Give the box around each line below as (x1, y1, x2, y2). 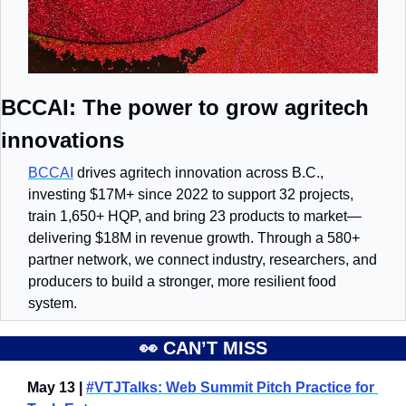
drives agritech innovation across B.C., (73, 165, 324, 181)
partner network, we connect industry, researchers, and (28, 252, 377, 268)
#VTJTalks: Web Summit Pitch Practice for (86, 380, 374, 396)
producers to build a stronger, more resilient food (28, 274, 336, 290)
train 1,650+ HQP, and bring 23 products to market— (28, 208, 362, 225)
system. (28, 295, 77, 312)
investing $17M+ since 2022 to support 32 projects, (28, 187, 353, 203)
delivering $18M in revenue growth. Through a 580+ (28, 230, 360, 246)
